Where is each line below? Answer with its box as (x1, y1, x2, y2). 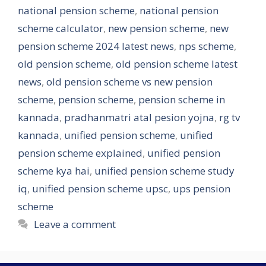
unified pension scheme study (94, 164, 235, 178)
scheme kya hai (18, 164, 90, 178)
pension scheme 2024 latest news (18, 39, 174, 53)
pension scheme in (138, 93, 225, 107)
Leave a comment (34, 217, 116, 232)
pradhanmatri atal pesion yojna (64, 110, 214, 125)
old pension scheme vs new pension (46, 75, 213, 89)
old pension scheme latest (116, 57, 237, 71)
